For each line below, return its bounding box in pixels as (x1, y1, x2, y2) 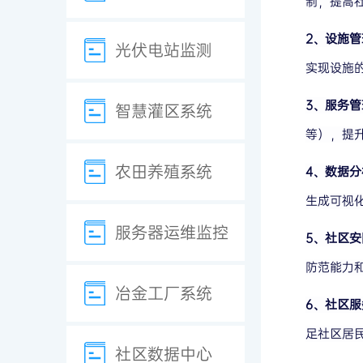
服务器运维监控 (115, 222, 228, 243)
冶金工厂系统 (115, 283, 212, 304)
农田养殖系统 (115, 161, 212, 182)
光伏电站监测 (115, 40, 212, 61)
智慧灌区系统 (115, 100, 212, 122)
